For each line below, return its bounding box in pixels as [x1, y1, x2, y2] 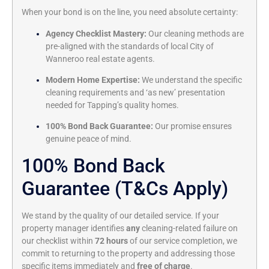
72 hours [95, 235, 128, 246]
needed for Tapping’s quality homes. [46, 100, 179, 111]
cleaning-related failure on [140, 223, 238, 234]
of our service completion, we [128, 235, 237, 246]
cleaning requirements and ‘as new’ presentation [46, 88, 225, 98]
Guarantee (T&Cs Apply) [22, 177, 228, 200]
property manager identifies [22, 223, 126, 234]
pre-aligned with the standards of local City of [46, 41, 214, 52]
